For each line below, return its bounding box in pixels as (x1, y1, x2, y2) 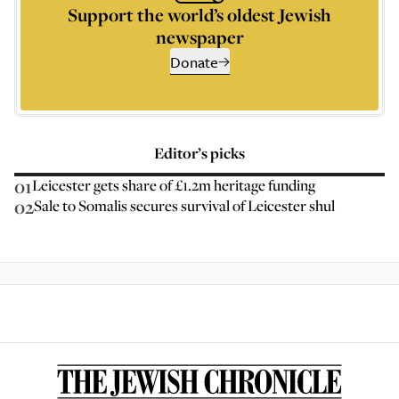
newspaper (155, 25, 244, 49)
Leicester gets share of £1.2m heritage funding (32, 175, 315, 195)
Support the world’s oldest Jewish (68, 3, 331, 27)
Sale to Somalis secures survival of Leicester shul (34, 195, 335, 216)
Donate (169, 51, 218, 73)
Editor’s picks (154, 142, 245, 163)
